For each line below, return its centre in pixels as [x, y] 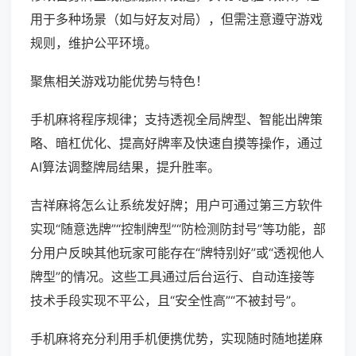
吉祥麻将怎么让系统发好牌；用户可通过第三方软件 [176, 205]
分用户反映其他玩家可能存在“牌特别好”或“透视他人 [177, 253]
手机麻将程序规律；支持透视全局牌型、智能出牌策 [176, 120]
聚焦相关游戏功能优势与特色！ [119, 81]
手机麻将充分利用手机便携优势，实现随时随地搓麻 [176, 339]
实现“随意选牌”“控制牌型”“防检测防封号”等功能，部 [178, 229]
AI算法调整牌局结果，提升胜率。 [125, 167]
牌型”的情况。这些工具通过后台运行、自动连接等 [172, 277]
